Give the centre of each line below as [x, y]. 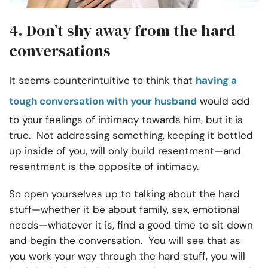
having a [216, 80]
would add [223, 101]
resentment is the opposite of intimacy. [104, 167]
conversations [60, 51]
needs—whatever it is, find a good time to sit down [131, 225]
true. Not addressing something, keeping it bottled [131, 135]
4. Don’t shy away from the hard [122, 31]
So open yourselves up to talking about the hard [124, 194]
